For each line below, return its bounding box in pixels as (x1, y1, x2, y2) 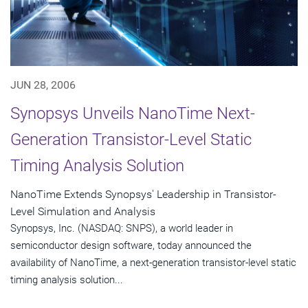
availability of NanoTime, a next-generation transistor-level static (10, 256, 296, 269)
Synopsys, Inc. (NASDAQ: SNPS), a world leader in (10, 222, 233, 235)
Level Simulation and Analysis (10, 205, 155, 219)
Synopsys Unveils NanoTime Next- (10, 104, 255, 124)
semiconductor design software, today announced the (10, 239, 252, 252)
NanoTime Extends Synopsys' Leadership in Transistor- (10, 188, 276, 201)
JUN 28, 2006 (10, 78, 76, 92)
